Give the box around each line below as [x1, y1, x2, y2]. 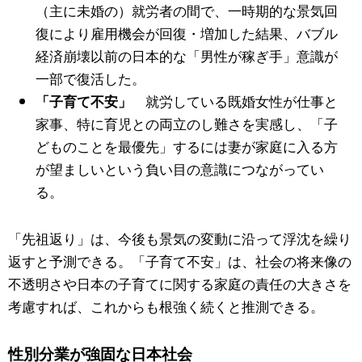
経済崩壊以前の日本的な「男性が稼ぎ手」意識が [36, 45, 338, 66]
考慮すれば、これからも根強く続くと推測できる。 [8, 296, 324, 317]
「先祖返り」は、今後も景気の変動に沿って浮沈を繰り [8, 228, 351, 249]
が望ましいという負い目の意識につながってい [36, 158, 324, 179]
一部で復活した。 [36, 68, 145, 89]
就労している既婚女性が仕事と [131, 90, 338, 112]
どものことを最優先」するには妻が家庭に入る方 [36, 136, 338, 157]
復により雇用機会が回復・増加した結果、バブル [36, 23, 338, 44]
